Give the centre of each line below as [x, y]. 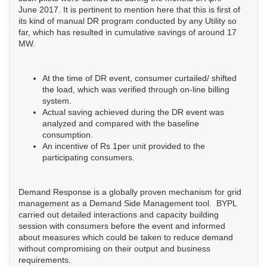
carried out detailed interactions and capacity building [119, 215]
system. [57, 101]
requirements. [45, 260]
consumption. [68, 135]
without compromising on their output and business [114, 249]
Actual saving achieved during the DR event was [133, 112]
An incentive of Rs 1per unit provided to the [124, 146]
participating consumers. [89, 157]
